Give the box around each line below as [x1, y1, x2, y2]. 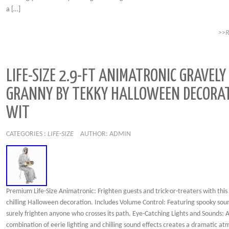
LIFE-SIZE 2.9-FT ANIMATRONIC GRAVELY [6, 68, 226, 85]
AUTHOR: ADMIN [80, 130, 131, 138]
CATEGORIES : [6, 130, 48, 138]
